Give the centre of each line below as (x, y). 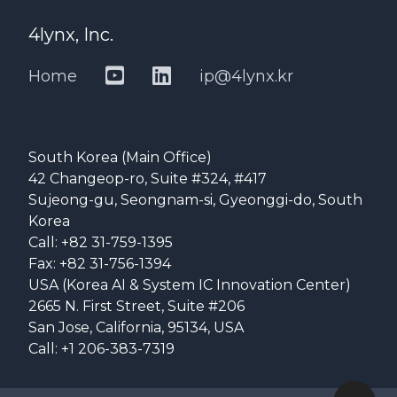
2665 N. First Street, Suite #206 (136, 306)
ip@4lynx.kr (246, 76)
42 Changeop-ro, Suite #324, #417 (148, 179)
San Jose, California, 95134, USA (136, 327)
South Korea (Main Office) (120, 157)
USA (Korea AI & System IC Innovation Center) (190, 285)
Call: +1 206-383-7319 (101, 349)
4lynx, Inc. (71, 35)
